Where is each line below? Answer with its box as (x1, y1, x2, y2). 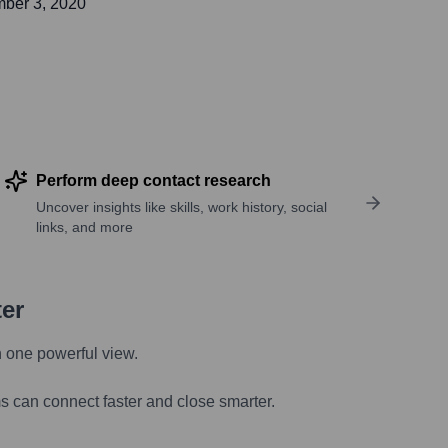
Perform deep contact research (35, 172, 271, 190)
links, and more (35, 219, 133, 236)
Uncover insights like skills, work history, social (35, 199, 327, 216)
